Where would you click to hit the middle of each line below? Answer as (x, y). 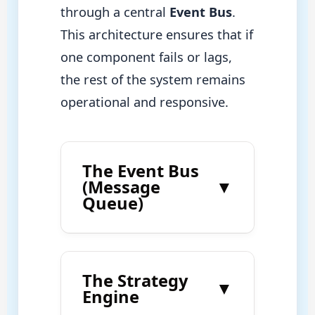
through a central (115, 12)
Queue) (112, 203)
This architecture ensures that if (156, 34)
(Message (121, 187)
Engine (110, 296)
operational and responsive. (144, 102)
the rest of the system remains (153, 79)
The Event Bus (140, 171)
